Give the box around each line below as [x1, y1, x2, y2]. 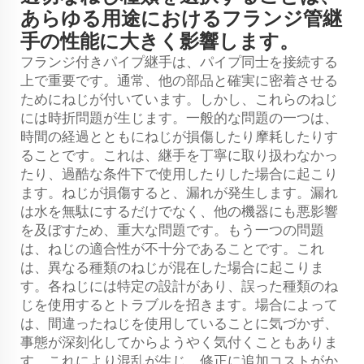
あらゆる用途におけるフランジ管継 [20, 6, 342, 30]
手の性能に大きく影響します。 [20, 29, 299, 53]
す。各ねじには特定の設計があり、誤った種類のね [20, 277, 338, 294]
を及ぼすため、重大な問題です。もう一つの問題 [20, 221, 324, 238]
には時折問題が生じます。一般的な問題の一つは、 [20, 109, 338, 126]
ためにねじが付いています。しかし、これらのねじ [20, 90, 338, 107]
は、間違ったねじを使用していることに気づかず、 [20, 314, 338, 331]
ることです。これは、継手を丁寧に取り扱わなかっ [20, 146, 338, 163]
